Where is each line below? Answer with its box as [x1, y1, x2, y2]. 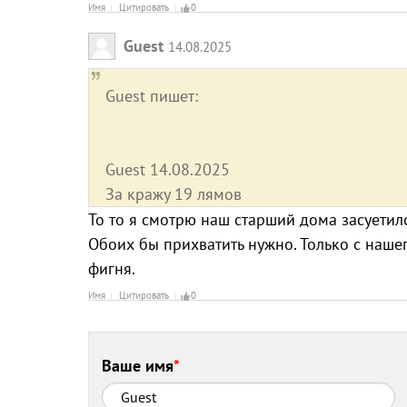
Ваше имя [102, 354, 174, 376]
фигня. [88, 257, 135, 279]
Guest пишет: [105, 84, 198, 106]
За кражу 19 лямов [105, 183, 242, 204]
